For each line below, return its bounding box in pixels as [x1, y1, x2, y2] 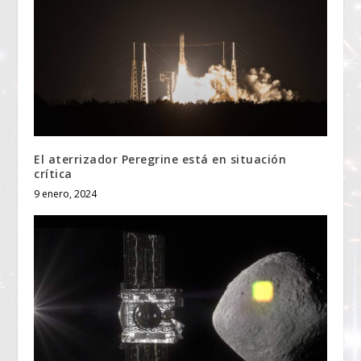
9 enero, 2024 [34, 186, 98, 201]
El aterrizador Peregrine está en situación [34, 151, 287, 167]
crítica [34, 165, 73, 181]
